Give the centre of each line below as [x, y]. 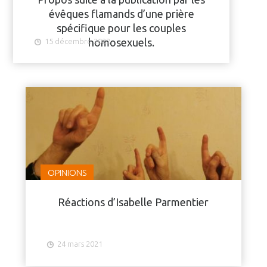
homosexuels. [122, 42]
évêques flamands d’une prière [121, 14]
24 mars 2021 [80, 244]
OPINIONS [67, 173]
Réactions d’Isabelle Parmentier [133, 202]
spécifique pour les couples [122, 28]
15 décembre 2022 [78, 41]
